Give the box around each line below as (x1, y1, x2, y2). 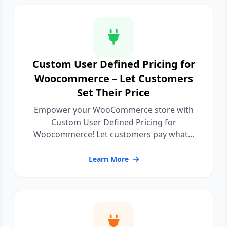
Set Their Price (77, 86, 150, 99)
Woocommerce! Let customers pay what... (33, 129, 194, 140)
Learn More (88, 154, 129, 164)
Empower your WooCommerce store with (33, 104, 194, 116)
